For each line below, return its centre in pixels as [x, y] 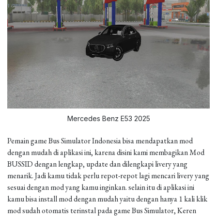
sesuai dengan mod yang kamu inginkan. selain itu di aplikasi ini [101, 187]
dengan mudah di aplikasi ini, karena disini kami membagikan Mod [106, 152]
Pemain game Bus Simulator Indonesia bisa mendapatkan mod [100, 141]
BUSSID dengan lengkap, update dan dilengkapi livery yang [97, 164]
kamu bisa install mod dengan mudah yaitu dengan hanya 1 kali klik [107, 199]
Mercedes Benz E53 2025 [108, 118]
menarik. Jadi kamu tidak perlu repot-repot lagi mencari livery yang [108, 176]
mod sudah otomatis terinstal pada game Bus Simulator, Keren [102, 210]
